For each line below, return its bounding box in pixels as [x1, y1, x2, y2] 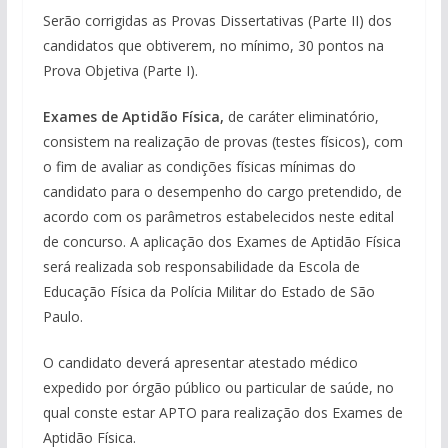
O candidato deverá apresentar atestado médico [42, 353, 358, 372]
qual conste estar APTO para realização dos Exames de [42, 403, 403, 422]
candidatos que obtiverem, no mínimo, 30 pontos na [42, 36, 384, 55]
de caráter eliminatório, [223, 107, 379, 126]
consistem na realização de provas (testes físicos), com [42, 132, 403, 151]
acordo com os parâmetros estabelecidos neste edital [42, 207, 394, 226]
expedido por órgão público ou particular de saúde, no [42, 378, 394, 397]
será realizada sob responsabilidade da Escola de [42, 257, 360, 276]
